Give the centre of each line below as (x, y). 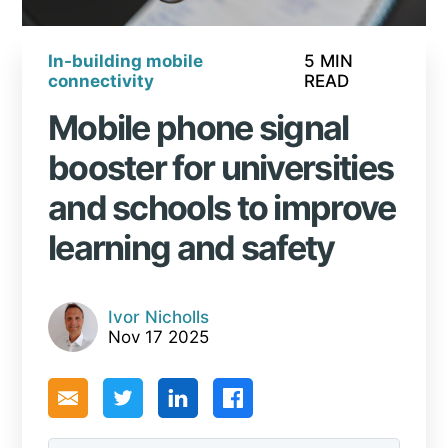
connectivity (100, 81)
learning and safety (191, 248)
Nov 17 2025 (158, 337)
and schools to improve (221, 208)
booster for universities (220, 168)
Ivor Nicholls (158, 317)
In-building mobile (125, 61)
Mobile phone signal (198, 128)
